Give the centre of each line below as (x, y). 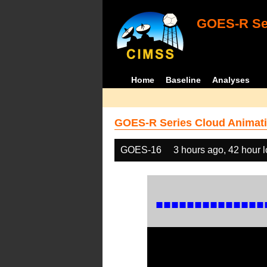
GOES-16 (141, 150)
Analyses (231, 80)
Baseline (184, 80)
